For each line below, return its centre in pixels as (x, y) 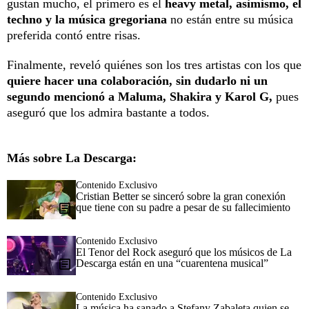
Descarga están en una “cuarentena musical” (172, 263)
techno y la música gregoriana (89, 19)
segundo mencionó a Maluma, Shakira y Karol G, (140, 96)
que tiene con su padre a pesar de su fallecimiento (183, 207)
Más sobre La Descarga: (72, 158)
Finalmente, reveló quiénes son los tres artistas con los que (154, 64)
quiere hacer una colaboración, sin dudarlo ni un (137, 80)
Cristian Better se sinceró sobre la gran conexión (181, 196)
